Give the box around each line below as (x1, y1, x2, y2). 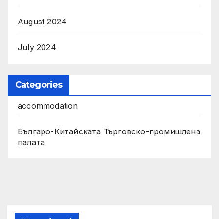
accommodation (18, 100, 78, 110)
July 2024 (18, 42, 56, 52)
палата (18, 137, 45, 147)
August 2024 (18, 16, 67, 26)
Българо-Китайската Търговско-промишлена (18, 126, 200, 136)
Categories (15, 79, 62, 90)
